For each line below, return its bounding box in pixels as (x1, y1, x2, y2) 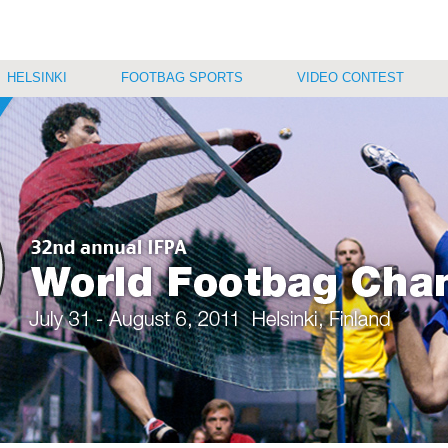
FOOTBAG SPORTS (121, 70, 243, 85)
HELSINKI (7, 70, 67, 85)
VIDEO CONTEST (297, 70, 404, 85)
